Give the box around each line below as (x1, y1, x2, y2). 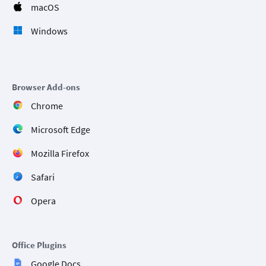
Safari (31, 171, 55, 183)
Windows (31, 25, 68, 37)
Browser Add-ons (12, 81, 80, 93)
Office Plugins (12, 239, 66, 251)
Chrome (31, 100, 63, 112)
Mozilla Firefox (31, 147, 89, 160)
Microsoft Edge (31, 123, 90, 136)
